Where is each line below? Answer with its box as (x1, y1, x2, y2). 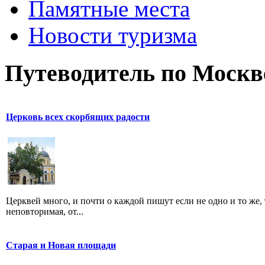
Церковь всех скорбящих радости (6, 112, 150, 122)
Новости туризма (28, 22, 197, 48)
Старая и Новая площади (6, 240, 116, 251)
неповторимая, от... (6, 206, 83, 216)
